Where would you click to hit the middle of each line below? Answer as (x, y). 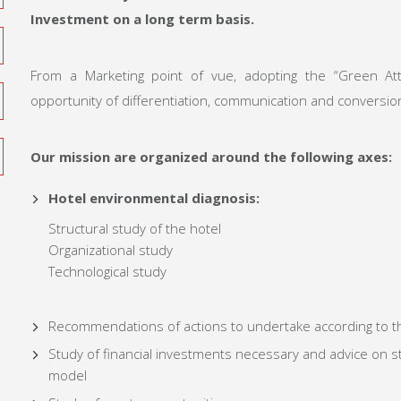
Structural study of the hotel (135, 229)
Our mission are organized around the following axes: (211, 157)
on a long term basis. (182, 19)
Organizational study (111, 250)
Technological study (107, 272)
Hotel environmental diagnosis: (154, 198)
